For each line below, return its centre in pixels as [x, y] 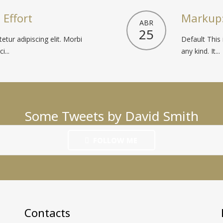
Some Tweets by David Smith [111, 116]
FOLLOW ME [115, 140]
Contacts [48, 213]
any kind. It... [201, 51]
